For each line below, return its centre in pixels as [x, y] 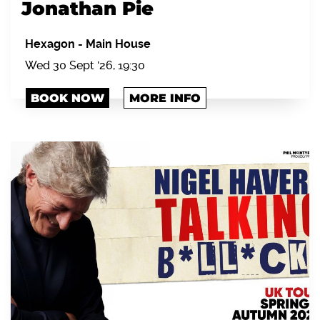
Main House [118, 44]
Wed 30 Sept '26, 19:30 [85, 65]
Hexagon [51, 44]
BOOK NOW [67, 98]
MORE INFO [165, 98]
